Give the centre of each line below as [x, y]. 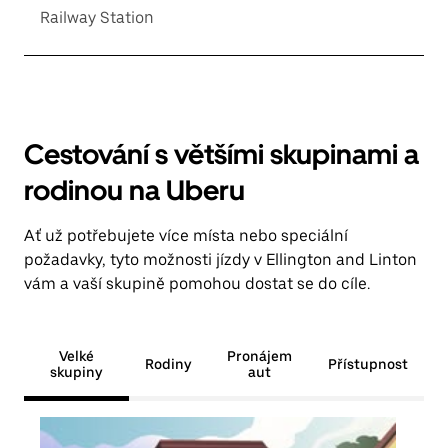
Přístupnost [368, 364]
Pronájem [259, 356]
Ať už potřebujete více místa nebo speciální [186, 235]
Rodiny [167, 364]
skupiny [76, 372]
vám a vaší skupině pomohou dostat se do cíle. [197, 283]
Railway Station [97, 17]
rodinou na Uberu [134, 190]
